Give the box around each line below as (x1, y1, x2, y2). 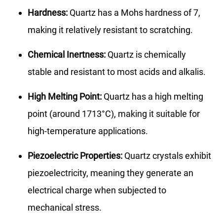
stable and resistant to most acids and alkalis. (28, 66, 206, 77)
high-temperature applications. (28, 125, 148, 136)
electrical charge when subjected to (28, 184, 166, 195)
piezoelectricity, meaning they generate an (28, 167, 193, 178)
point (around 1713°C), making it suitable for (28, 108, 200, 119)
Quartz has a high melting (102, 91, 203, 102)
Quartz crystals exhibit (122, 150, 211, 161)
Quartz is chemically (106, 49, 186, 60)
